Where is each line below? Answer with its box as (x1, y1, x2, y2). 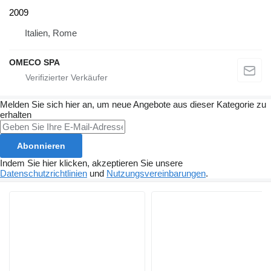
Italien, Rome (25, 27, 77, 38)
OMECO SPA (9, 57, 60, 67)
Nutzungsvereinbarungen (106, 168, 206, 178)
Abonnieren (17, 140, 65, 151)
